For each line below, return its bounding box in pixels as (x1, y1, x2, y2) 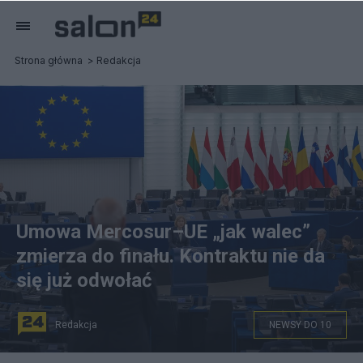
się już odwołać (16, 269, 152, 292)
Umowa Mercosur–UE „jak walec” (16, 220, 310, 243)
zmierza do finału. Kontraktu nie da (16, 245, 325, 267)
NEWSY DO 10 (269, 319, 331, 331)
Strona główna (15, 54, 83, 66)
